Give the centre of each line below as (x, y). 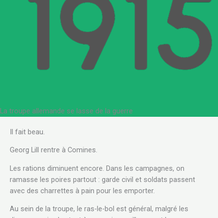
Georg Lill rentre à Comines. (54, 150)
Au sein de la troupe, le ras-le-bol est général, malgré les (99, 209)
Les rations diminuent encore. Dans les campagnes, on (97, 168)
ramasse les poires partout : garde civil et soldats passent (102, 179)
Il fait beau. (27, 132)
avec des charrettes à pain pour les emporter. (82, 191)
